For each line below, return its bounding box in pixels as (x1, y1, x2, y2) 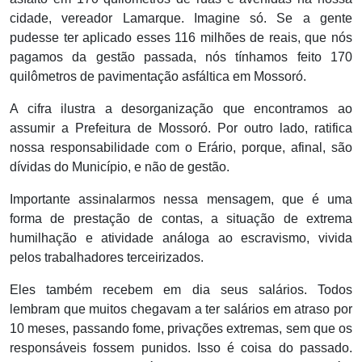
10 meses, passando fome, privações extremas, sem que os (10, 322, 352, 336)
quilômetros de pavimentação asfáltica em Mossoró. (10, 69, 306, 84)
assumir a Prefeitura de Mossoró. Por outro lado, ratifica (10, 121, 352, 136)
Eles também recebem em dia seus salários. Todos (10, 283, 352, 297)
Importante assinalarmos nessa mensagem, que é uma (10, 192, 352, 207)
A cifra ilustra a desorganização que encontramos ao (10, 102, 352, 116)
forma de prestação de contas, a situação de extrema (10, 212, 352, 226)
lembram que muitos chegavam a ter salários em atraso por (10, 302, 352, 317)
